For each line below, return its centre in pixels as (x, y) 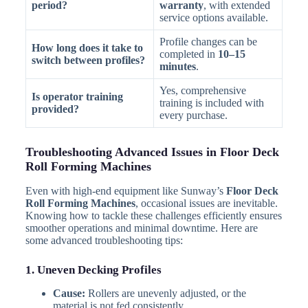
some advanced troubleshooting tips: (104, 240)
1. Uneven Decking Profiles (93, 269)
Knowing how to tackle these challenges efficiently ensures (153, 215)
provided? (55, 109)
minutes (177, 67)
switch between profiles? (88, 60)
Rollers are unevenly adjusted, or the (165, 293)
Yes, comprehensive (202, 91)
